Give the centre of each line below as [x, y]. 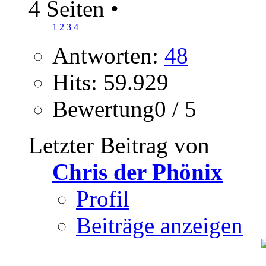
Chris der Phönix [137, 172]
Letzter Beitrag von [119, 145]
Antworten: [108, 56]
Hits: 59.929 [110, 83]
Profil [103, 199]
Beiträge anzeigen [159, 226]
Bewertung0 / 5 [124, 109]
